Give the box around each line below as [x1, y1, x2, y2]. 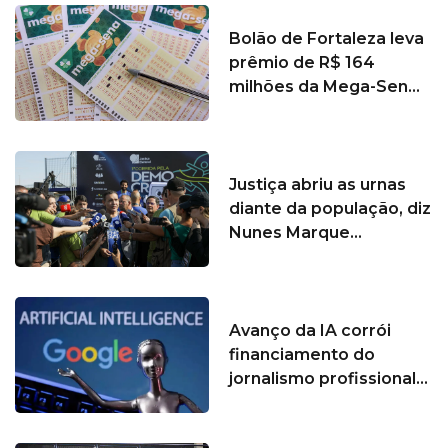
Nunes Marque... [229, 223, 362, 243]
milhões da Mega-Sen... [229, 77, 420, 97]
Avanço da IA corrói [229, 321, 391, 341]
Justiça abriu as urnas [229, 175, 406, 195]
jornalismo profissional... [229, 369, 428, 389]
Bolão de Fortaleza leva [229, 29, 424, 49]
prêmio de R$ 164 [229, 53, 375, 73]
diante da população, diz [229, 199, 431, 219]
